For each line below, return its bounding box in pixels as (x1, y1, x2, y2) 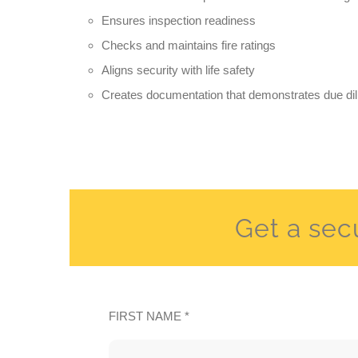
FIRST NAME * (109, 309, 190, 324)
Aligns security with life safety (101, 63, 255, 78)
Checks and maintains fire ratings (101, 38, 276, 53)
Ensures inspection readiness (101, 14, 256, 28)
